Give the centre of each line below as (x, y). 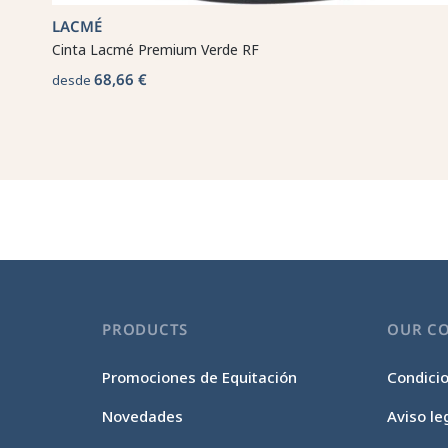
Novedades (143, 416)
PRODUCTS (145, 329)
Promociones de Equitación (200, 377)
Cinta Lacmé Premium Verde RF (156, 49)
